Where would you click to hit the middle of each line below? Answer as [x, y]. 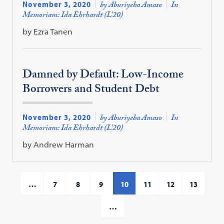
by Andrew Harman [58, 145]
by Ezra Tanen [48, 31]
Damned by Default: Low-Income [103, 75]
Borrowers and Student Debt [91, 90]
